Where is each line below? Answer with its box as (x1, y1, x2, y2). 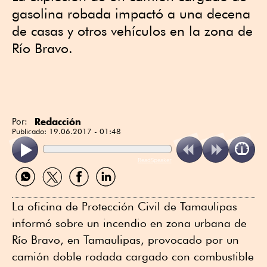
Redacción (35, 116, 81, 128)
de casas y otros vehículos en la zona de (12, 23, 253, 39)
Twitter (38, 185, 64, 197)
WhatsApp (11, 185, 54, 197)
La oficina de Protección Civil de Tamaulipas (12, 200, 237, 213)
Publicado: (12, 126, 49, 136)
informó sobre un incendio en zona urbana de (12, 216, 247, 230)
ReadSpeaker (137, 156, 172, 164)
